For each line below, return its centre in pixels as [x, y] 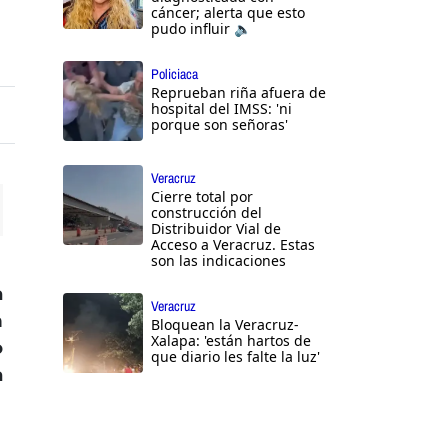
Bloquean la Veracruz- [225, 325]
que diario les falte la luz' [235, 357]
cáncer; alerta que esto [228, 13]
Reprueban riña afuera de [238, 93]
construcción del [206, 213]
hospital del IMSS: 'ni [221, 109]
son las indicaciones [218, 261]
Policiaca [174, 74]
